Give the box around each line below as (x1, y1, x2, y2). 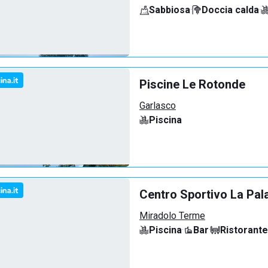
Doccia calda (202, 4, 259, 16)
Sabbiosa (149, 4, 190, 16)
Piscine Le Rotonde (139, 77, 245, 92)
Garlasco (139, 100, 176, 111)
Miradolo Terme (139, 210, 205, 221)
